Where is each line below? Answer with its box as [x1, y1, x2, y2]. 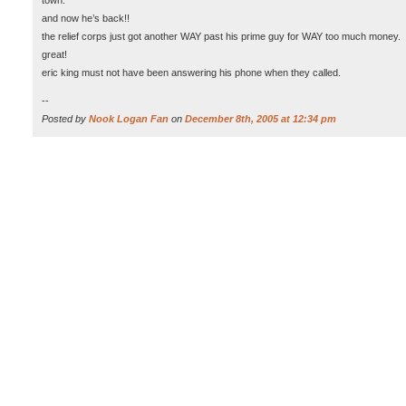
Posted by [42, 113, 89, 124]
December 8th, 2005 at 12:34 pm [185, 113, 336, 124]
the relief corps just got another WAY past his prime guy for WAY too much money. [42, 31, 401, 42]
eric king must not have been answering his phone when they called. [42, 67, 341, 78]
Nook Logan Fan [89, 113, 169, 124]
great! [42, 49, 67, 60]
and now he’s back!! [42, 13, 130, 24]
